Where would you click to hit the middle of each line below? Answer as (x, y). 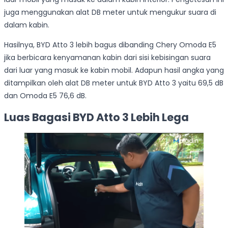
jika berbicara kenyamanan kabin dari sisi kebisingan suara (107, 57)
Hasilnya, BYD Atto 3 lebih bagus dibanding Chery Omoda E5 (110, 45)
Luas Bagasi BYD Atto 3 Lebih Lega (96, 118)
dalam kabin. (27, 25)
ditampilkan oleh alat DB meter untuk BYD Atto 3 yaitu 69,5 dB (114, 83)
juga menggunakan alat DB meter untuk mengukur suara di (110, 12)
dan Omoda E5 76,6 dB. (45, 95)
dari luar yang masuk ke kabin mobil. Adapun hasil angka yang (114, 70)
